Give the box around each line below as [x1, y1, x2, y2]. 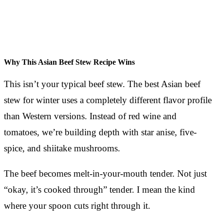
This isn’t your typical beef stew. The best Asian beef [4, 78, 200, 89]
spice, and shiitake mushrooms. [4, 143, 120, 153]
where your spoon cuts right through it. [4, 200, 150, 211]
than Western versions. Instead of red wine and [4, 110, 177, 121]
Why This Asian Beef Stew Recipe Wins [4, 57, 135, 66]
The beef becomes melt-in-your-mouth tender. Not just [4, 168, 207, 179]
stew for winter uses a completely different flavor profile [4, 94, 212, 105]
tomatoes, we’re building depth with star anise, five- [4, 127, 197, 137]
